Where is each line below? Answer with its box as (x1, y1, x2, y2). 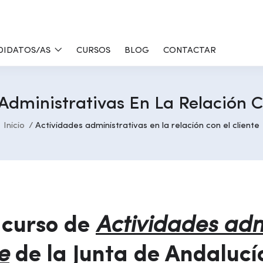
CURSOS (76, 46, 110, 55)
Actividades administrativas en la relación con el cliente (35, 122, 259, 130)
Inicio (4, 122, 25, 130)
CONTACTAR (163, 46, 216, 55)
